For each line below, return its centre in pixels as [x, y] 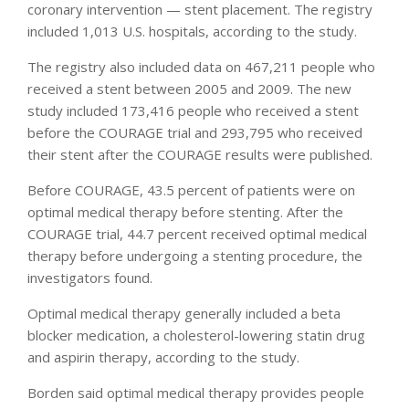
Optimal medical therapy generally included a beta [184, 313]
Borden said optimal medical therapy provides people [196, 392]
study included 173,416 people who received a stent [193, 110]
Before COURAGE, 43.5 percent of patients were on [191, 189]
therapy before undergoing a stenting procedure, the [195, 255]
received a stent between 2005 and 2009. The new [189, 88]
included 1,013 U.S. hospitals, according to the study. [192, 31]
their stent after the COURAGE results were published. [200, 154]
